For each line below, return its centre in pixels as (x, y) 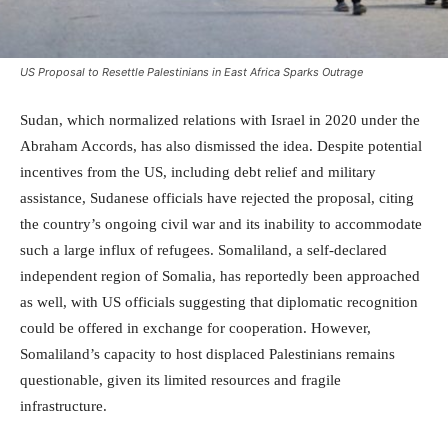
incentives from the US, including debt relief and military (198, 171)
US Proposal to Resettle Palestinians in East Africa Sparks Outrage (191, 71)
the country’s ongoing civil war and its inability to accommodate (221, 223)
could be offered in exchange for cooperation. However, (195, 327)
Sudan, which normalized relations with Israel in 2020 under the (220, 119)
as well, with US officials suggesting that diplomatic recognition (219, 301)
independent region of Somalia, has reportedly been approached (220, 275)
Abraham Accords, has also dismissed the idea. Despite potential (221, 145)
